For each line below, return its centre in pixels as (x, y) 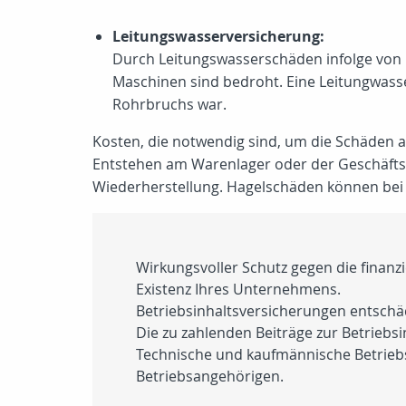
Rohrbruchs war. (169, 104)
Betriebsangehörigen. (210, 376)
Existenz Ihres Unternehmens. (238, 289)
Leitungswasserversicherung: (218, 36)
